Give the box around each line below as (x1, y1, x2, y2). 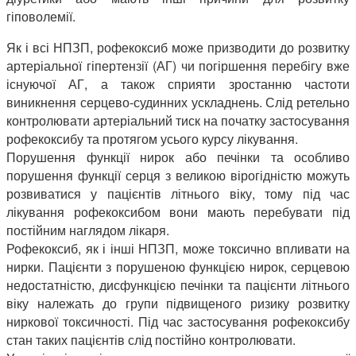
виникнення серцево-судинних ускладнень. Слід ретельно (6, 93, 350, 112)
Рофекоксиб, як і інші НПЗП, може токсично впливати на (6, 239, 350, 258)
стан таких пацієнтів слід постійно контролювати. (6, 331, 296, 350)
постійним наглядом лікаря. (6, 221, 169, 240)
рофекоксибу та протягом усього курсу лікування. (6, 130, 298, 149)
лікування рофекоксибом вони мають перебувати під (6, 203, 350, 222)
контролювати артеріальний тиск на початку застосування (6, 111, 350, 130)
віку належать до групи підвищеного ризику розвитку (6, 294, 350, 313)
